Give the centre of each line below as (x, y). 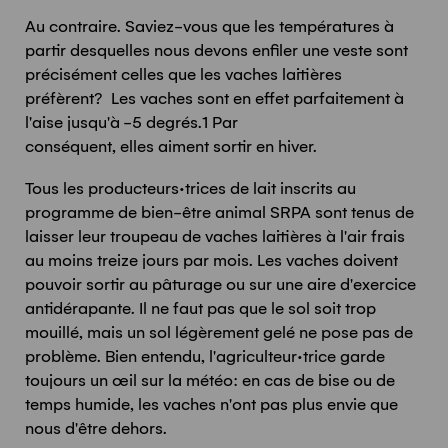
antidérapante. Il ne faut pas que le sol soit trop (200, 308)
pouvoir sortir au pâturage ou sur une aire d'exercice (220, 284)
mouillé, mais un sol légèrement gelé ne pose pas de (219, 332)
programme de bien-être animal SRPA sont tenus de (219, 212)
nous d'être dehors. (96, 428)
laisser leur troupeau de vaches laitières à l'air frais (215, 236)
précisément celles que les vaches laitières (183, 74)
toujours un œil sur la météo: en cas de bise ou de (210, 380)
